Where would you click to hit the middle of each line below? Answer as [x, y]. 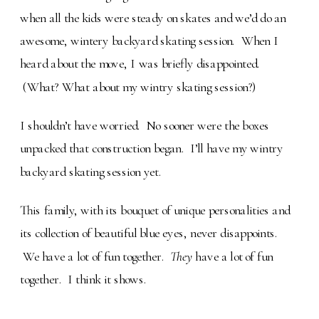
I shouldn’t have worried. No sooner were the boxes [145, 126]
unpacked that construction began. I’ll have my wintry [152, 148]
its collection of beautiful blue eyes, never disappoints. [149, 233]
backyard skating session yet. [91, 171]
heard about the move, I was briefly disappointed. [140, 64]
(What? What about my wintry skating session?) [138, 87]
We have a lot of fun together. [95, 256]
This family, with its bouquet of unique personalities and [155, 210]
